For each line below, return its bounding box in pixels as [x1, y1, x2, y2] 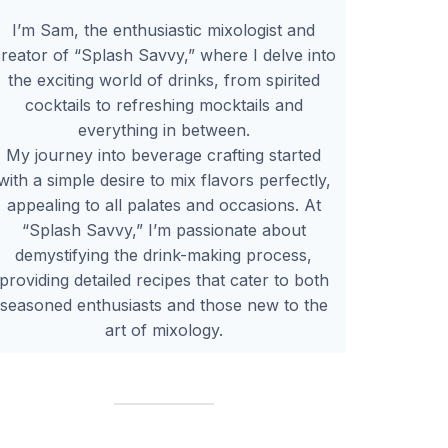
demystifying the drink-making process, [15, 245, 312, 265]
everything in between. [77, 120, 250, 140]
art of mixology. [104, 320, 223, 340]
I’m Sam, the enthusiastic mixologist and [12, 20, 315, 40]
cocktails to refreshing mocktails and [24, 95, 303, 115]
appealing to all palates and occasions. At [6, 195, 321, 215]
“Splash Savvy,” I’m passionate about [21, 220, 306, 240]
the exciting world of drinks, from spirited [7, 70, 320, 90]
